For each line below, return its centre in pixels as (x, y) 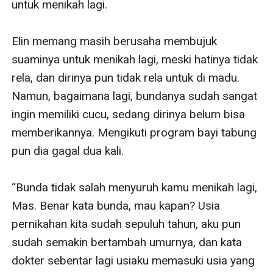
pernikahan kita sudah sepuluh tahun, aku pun (126, 224)
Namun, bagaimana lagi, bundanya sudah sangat (135, 96)
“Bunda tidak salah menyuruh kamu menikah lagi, (135, 187)
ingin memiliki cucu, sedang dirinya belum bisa (129, 114)
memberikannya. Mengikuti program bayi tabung (134, 132)
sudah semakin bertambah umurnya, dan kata (127, 242)
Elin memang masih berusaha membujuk (115, 41)
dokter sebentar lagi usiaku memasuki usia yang (133, 260)
